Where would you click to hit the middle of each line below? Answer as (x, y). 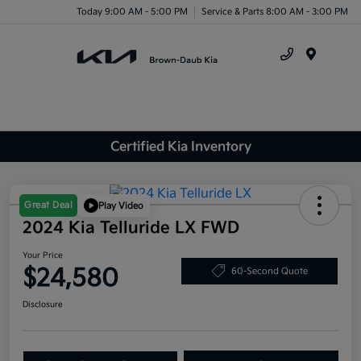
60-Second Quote (269, 271)
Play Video (121, 205)
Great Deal (48, 205)
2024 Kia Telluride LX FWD (131, 228)
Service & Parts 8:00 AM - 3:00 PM (275, 11)
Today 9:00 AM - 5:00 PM (132, 11)
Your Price (43, 256)
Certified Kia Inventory (180, 147)
